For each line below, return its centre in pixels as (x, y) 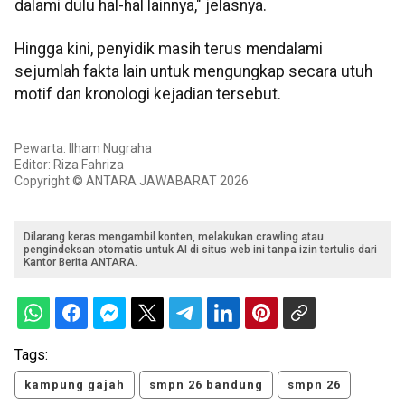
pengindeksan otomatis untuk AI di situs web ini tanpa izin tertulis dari (200, 250)
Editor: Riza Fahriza (69, 165)
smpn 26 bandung (206, 385)
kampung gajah (75, 385)
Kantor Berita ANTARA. (80, 263)
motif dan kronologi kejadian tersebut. (148, 94)
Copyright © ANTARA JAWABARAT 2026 (132, 181)
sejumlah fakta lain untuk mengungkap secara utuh (193, 71)
